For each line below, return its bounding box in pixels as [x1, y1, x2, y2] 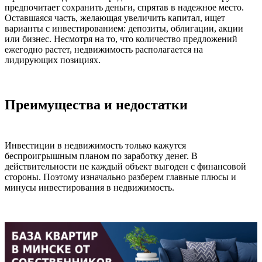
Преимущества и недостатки [5, 97, 254, 113]
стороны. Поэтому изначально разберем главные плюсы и [5, 172, 236, 182]
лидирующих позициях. [5, 55, 101, 65]
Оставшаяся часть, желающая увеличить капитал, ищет [5, 13, 225, 23]
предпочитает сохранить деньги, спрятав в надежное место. [5, 2, 244, 13]
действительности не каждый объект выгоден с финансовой [5, 161, 246, 172]
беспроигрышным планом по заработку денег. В [5, 151, 198, 161]
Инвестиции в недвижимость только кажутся [5, 140, 186, 151]
